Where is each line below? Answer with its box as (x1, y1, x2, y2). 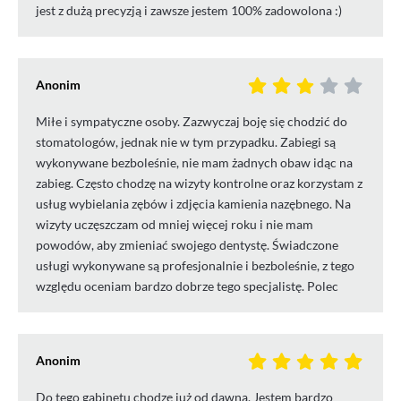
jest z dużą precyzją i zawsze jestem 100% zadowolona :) (36, 3, 342, 19)
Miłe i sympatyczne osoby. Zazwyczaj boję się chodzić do (36, 114, 347, 130)
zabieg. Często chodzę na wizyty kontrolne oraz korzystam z (36, 175, 363, 192)
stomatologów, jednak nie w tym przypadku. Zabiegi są (36, 134, 336, 150)
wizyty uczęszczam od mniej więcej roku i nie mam (36, 217, 313, 233)
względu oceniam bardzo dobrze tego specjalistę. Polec (36, 278, 338, 294)
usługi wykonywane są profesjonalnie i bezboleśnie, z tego (36, 258, 354, 274)
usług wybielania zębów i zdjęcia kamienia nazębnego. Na (36, 196, 351, 212)
